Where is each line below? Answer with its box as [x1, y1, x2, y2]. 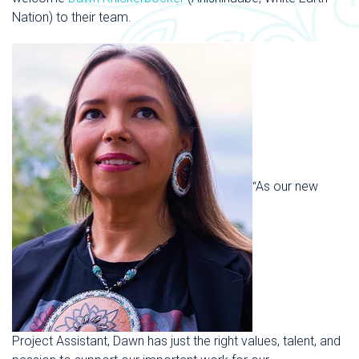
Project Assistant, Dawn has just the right [12, 333, 241, 349]
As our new [256, 179, 318, 195]
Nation [12, 10, 49, 26]
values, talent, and [241, 333, 341, 349]
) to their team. [49, 10, 135, 26]
